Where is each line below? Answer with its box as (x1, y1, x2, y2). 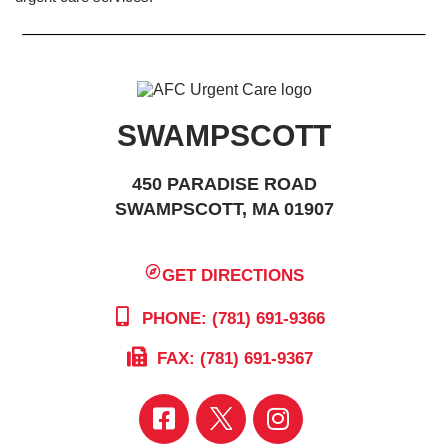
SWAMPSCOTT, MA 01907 (114, 199, 334, 219)
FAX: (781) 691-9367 (152, 348, 313, 368)
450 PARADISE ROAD (131, 174, 317, 194)
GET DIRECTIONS (162, 265, 305, 285)
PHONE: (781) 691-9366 (136, 308, 325, 328)
